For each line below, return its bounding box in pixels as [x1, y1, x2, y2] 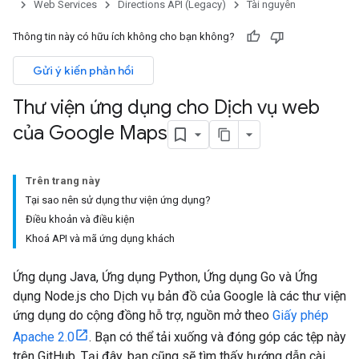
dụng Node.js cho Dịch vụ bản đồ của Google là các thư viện [13, 288, 346, 304]
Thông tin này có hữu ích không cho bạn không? [13, 30, 235, 42]
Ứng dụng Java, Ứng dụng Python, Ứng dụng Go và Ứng [13, 269, 317, 284]
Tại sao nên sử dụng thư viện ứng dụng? [26, 194, 211, 206]
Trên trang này [26, 175, 100, 187]
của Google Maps [13, 121, 167, 146]
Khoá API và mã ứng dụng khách [26, 232, 175, 244]
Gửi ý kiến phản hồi [33, 63, 134, 78]
